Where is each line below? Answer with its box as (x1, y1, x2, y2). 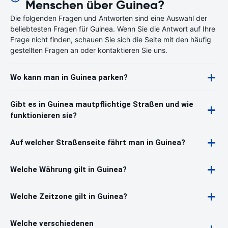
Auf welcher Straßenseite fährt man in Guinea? (10, 138, 185, 147)
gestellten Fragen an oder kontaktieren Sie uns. (10, 46, 167, 54)
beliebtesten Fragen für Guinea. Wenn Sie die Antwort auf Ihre (10, 24, 215, 33)
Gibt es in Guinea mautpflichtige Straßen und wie (10, 100, 193, 109)
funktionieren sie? (10, 111, 77, 120)
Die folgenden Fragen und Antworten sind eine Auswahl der (10, 14, 207, 22)
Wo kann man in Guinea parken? (10, 73, 128, 82)
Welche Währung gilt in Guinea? (10, 165, 127, 174)
